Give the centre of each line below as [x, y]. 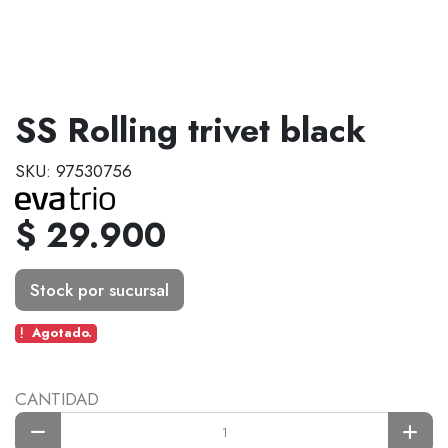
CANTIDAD [57, 398]
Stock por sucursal [99, 289]
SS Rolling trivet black [190, 130]
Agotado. [61, 333]
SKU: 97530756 [73, 171]
